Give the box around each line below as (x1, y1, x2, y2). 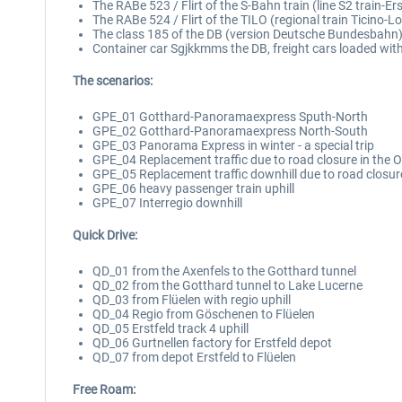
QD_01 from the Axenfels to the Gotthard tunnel (92, 264, 356, 278)
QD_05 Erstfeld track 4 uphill (92, 321, 249, 336)
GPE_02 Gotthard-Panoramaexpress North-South (92, 124, 368, 138)
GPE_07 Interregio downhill (92, 196, 242, 210)
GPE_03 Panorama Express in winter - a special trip (92, 138, 374, 153)
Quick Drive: (73, 228, 137, 242)
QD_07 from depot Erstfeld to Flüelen (92, 350, 296, 364)
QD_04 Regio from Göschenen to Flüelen (92, 307, 315, 321)
